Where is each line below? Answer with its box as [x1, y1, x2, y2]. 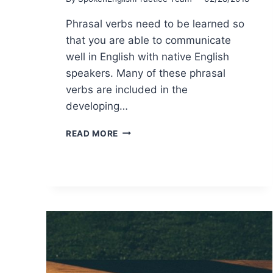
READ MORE [66, 128, 119, 138]
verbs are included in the [66, 83, 188, 96]
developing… [66, 99, 128, 112]
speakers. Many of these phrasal [66, 66, 225, 79]
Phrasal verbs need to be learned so [66, 17, 244, 30]
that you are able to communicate [66, 34, 231, 46]
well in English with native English [66, 50, 229, 63]
